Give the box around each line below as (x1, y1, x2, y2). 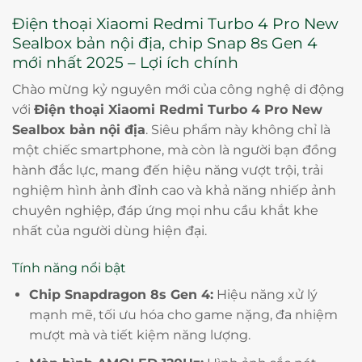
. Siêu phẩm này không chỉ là (145, 122, 330, 138)
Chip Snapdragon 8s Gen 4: (28, 286, 213, 302)
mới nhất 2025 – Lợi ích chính (12, 52, 238, 72)
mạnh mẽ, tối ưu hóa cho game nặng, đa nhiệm (28, 306, 338, 322)
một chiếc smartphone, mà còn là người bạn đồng (12, 142, 337, 158)
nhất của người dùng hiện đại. (12, 223, 207, 239)
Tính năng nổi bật (12, 259, 126, 276)
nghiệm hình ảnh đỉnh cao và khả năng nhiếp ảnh (12, 183, 336, 199)
